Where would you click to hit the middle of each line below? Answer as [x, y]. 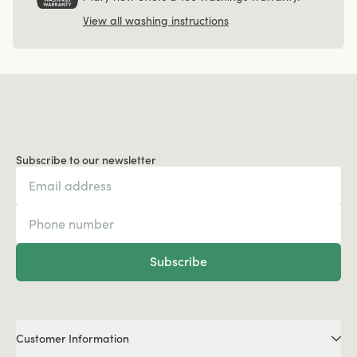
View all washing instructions [156, 20]
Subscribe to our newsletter [86, 160]
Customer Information [73, 338]
